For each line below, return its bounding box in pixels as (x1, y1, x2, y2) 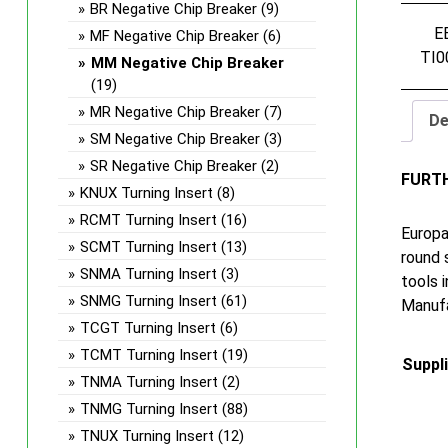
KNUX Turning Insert (79, 184, 213, 202)
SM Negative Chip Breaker (89, 130, 260, 148)
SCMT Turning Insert (79, 238, 217, 256)
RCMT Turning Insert (79, 211, 217, 229)
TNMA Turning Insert (79, 373, 218, 391)
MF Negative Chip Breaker (89, 27, 259, 45)
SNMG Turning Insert (79, 292, 217, 310)
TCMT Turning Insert (79, 346, 218, 364)
